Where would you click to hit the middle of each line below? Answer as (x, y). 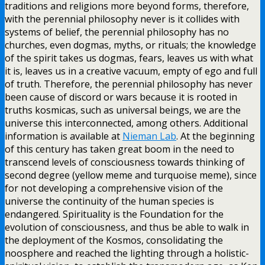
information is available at (64, 136)
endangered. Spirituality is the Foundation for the (114, 214)
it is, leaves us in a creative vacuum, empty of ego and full (131, 71)
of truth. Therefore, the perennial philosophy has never (129, 84)
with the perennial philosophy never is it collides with (122, 19)
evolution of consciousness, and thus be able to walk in (127, 227)
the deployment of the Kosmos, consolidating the (114, 240)
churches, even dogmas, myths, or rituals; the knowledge (130, 45)
